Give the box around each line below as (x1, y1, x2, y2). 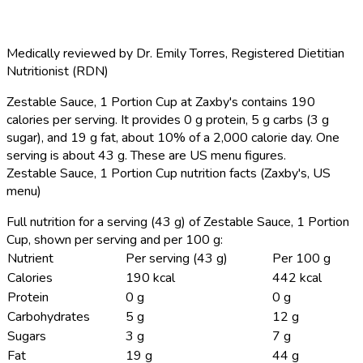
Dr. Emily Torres (136, 44, 225, 62)
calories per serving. (6, 110, 117, 129)
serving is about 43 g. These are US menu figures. (6, 146, 286, 164)
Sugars (7, 327, 46, 345)
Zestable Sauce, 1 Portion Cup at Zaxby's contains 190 (6, 92, 315, 111)
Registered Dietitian (231, 44, 344, 62)
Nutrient (7, 249, 53, 267)
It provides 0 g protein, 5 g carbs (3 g (117, 110, 329, 129)
